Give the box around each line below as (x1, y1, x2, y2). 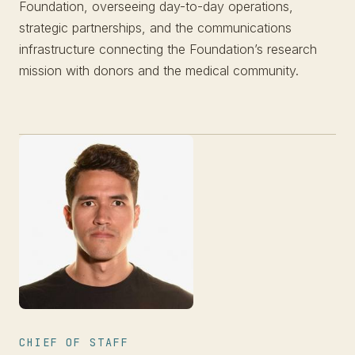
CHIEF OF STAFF (19, 335, 129, 349)
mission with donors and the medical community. (19, 63, 299, 78)
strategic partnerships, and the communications (19, 20, 292, 36)
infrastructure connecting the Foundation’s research (19, 41, 317, 57)
